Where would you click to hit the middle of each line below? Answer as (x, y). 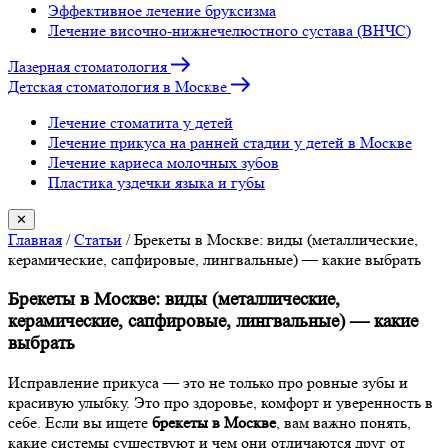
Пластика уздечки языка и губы (156, 182)
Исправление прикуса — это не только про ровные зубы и (208, 383)
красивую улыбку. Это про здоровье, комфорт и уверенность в (220, 403)
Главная (35, 239)
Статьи (98, 239)
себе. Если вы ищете (80, 423)
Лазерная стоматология (87, 66)
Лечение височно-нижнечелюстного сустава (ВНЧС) (229, 30)
